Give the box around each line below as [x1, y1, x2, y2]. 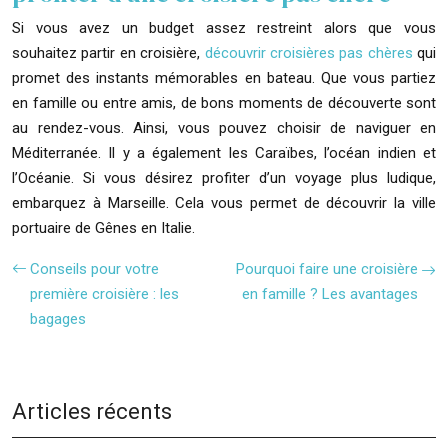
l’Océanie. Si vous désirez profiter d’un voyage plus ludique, [12, 169, 436, 187]
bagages [30, 310, 86, 328]
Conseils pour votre [30, 260, 159, 278]
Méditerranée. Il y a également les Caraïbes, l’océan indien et [12, 144, 436, 162]
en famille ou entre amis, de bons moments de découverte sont [12, 94, 436, 112]
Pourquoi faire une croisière [236, 260, 418, 278]
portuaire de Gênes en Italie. [12, 219, 195, 237]
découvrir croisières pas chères [204, 44, 413, 62]
